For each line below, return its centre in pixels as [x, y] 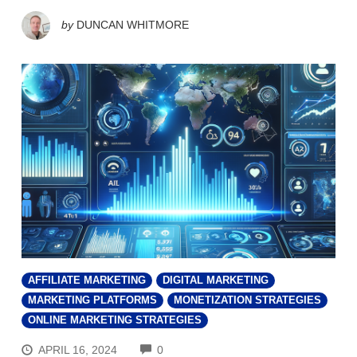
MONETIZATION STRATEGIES [247, 300]
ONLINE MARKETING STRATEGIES [115, 320]
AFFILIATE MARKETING [87, 280]
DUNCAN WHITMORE [133, 24]
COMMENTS [196, 348]
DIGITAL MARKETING [216, 280]
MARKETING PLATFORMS [92, 300]
